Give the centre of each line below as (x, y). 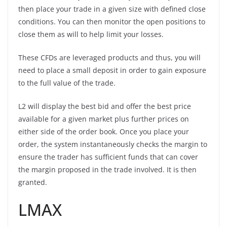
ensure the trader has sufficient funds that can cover (108, 157)
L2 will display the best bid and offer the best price (105, 106)
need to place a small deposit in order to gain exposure (112, 70)
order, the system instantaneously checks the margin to (113, 144)
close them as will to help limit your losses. (91, 34)
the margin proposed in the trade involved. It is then (107, 169)
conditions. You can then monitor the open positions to (112, 21)
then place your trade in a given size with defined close (112, 9)
